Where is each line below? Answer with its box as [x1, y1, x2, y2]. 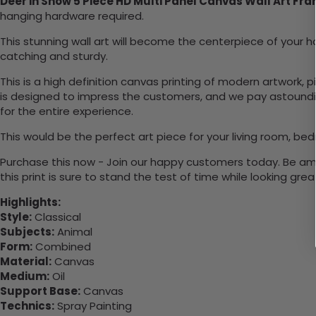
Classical [32, 209, 81, 225]
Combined [32, 239, 91, 255]
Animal [54, 224, 92, 240]
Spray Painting [54, 298, 132, 314]
